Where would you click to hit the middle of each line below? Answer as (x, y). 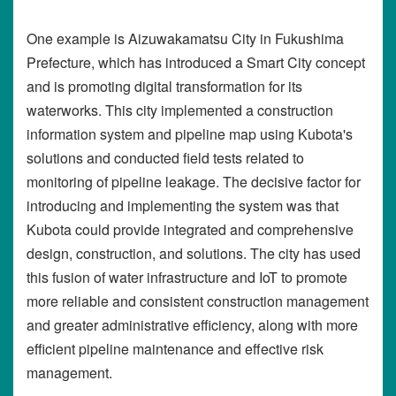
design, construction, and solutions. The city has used (194, 254)
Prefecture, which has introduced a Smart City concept (196, 63)
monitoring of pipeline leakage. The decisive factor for (194, 182)
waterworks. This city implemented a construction (180, 110)
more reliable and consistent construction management (198, 301)
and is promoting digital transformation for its (164, 87)
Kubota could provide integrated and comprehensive (190, 230)
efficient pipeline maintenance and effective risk (175, 349)
